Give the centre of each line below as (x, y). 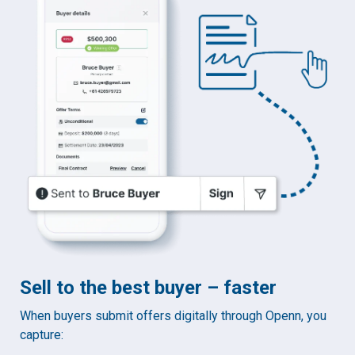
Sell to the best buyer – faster (148, 288)
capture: (42, 335)
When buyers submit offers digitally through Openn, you (173, 316)
